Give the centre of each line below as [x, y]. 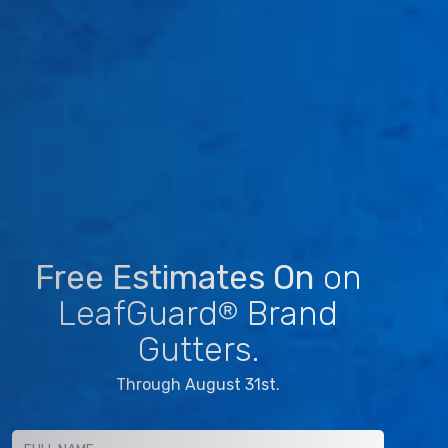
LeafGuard [138, 313]
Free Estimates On [174, 277]
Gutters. [198, 349]
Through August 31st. [198, 384]
